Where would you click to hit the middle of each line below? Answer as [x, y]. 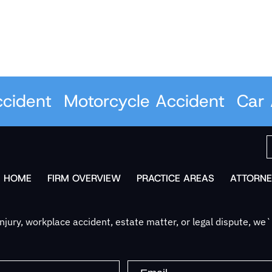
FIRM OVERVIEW [84, 178]
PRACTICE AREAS [175, 178]
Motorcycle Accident [116, 101]
